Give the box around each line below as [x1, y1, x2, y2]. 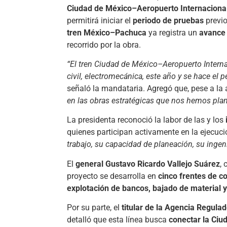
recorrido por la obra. [67, 40, 141, 50]
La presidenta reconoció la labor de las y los [67, 115, 225, 125]
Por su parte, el [67, 203, 122, 213]
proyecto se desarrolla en [67, 171, 158, 181]
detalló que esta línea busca [67, 215, 169, 225]
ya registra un [146, 27, 199, 37]
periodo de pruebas [133, 15, 204, 25]
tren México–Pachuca [67, 27, 146, 37]
